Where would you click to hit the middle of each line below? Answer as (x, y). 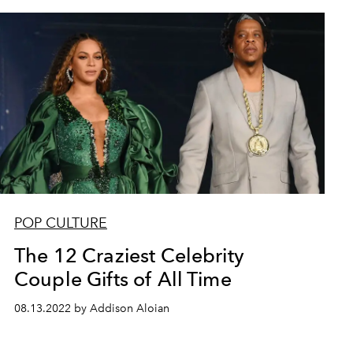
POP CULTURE (60, 223)
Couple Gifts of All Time (123, 279)
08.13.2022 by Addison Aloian (91, 308)
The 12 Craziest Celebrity (129, 255)
